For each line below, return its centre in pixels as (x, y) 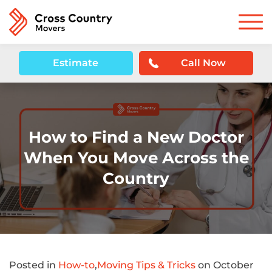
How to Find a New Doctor (136, 137)
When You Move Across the (136, 158)
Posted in (34, 265)
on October (225, 265)
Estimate (76, 63)
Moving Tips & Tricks (146, 265)
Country (136, 178)
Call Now (204, 63)
